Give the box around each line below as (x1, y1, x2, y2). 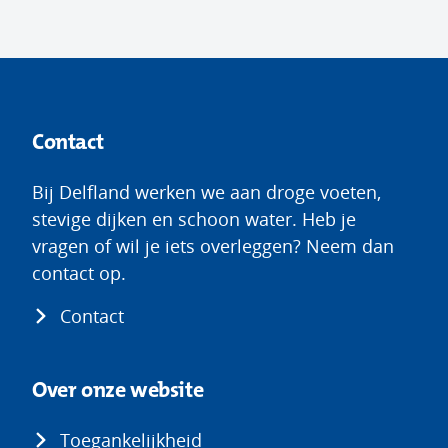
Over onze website (32, 375, 204, 405)
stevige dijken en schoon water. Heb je (32, 207, 356, 232)
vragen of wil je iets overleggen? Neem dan (32, 234, 394, 259)
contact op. (32, 261, 126, 286)
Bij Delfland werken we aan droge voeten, (32, 180, 381, 205)
